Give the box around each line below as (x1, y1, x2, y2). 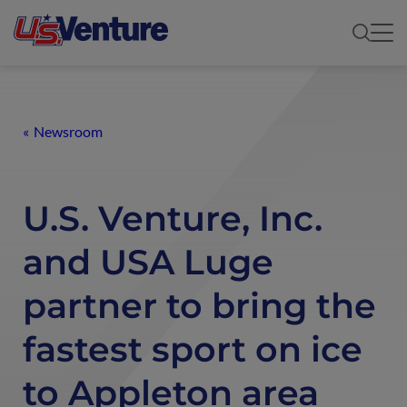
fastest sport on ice (23, 328, 362, 372)
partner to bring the (23, 284, 376, 328)
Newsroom (34, 123, 103, 141)
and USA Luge (23, 241, 273, 284)
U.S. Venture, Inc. (23, 197, 323, 241)
